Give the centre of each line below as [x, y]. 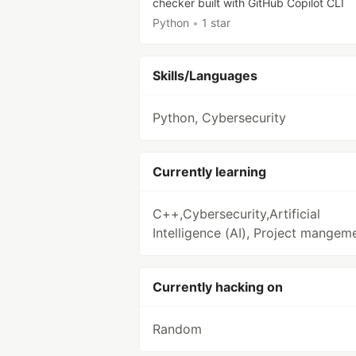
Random [177, 329]
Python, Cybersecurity [219, 117]
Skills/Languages [205, 75]
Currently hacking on [218, 286]
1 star [216, 22]
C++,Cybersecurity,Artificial [236, 213]
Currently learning [209, 171]
